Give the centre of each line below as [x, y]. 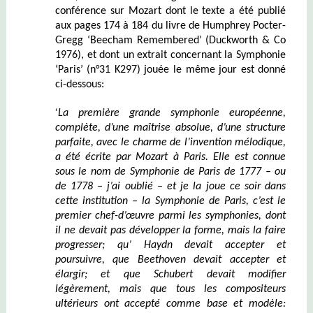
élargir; [78, 274]
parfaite [73, 142]
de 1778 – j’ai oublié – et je [124, 186]
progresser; [86, 245]
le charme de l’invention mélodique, [203, 142]
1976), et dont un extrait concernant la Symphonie [170, 55]
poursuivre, [84, 260]
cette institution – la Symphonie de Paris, [154, 201]
